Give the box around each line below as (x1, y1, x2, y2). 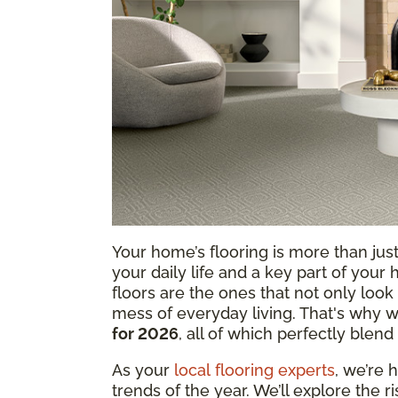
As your (112, 360, 174, 379)
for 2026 (112, 323, 179, 343)
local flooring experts (174, 360, 335, 379)
